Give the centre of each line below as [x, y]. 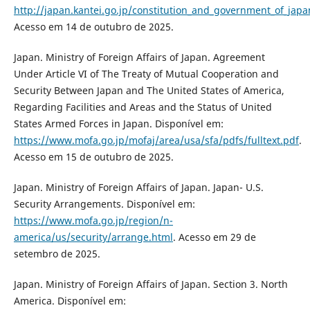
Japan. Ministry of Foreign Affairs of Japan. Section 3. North [151, 284]
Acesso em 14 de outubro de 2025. [93, 26]
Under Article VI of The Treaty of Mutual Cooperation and [146, 73]
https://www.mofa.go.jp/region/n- [93, 220]
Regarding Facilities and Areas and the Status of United [143, 107]
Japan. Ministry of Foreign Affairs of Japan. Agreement [139, 57]
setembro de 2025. [57, 253]
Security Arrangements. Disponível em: [104, 203]
